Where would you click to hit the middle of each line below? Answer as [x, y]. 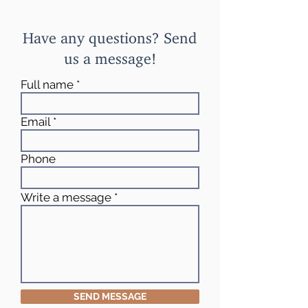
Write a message [66, 197]
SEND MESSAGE [110, 296]
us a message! [110, 55]
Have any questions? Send [110, 34]
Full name [47, 85]
